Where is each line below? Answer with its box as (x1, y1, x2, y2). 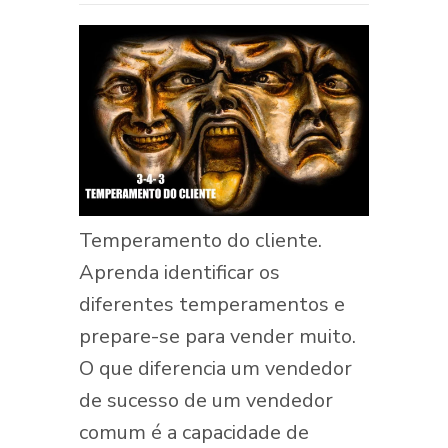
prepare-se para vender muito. (79, 323, 356, 351)
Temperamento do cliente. (79, 227, 322, 255)
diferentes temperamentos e (79, 291, 345, 319)
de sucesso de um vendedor (79, 387, 333, 415)
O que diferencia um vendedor (79, 355, 352, 383)
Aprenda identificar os (79, 259, 280, 287)
